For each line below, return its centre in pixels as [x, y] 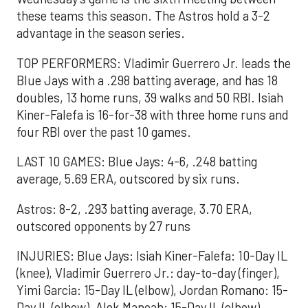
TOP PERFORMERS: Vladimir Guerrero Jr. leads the [154, 63]
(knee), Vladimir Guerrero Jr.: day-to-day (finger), [148, 273]
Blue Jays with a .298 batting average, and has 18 [147, 80]
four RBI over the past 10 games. [104, 132]
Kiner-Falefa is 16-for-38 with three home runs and [153, 114]
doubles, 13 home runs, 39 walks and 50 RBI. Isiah [150, 97]
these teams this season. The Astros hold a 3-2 [143, 16]
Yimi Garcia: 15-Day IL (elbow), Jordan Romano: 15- [152, 290]
